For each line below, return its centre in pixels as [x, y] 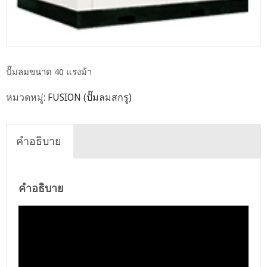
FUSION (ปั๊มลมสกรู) [90, 98]
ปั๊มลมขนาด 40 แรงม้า [49, 72]
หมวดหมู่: [27, 98]
